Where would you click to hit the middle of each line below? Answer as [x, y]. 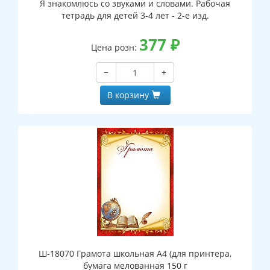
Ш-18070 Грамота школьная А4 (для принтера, [135, 254]
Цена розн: [115, 48]
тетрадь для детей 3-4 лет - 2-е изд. [135, 16]
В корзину [128, 95]
